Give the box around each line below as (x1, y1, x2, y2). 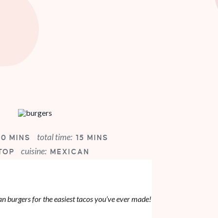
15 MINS (76, 133, 109, 142)
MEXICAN (50, 147, 90, 156)
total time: (37, 131, 73, 142)
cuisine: (21, 145, 47, 156)
